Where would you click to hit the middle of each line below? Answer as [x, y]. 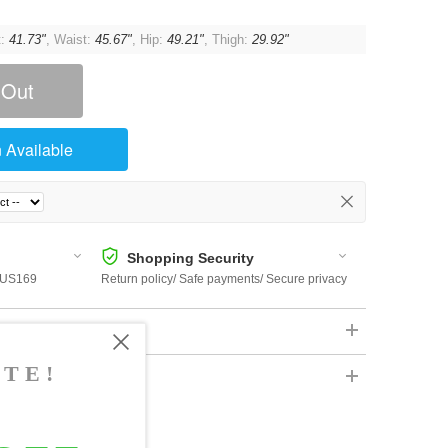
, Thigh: [228, 39]
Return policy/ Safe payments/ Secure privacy [224, 279]
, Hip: [149, 39]
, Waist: [70, 39]
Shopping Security [190, 258]
